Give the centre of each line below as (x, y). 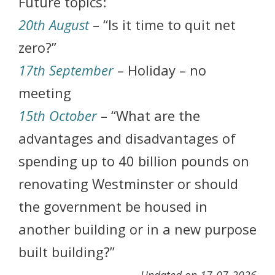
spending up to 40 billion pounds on (134, 161)
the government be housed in (113, 207)
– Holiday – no (160, 70)
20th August (54, 25)
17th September (66, 70)
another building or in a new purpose (137, 229)
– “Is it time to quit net (162, 25)
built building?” (67, 252)
